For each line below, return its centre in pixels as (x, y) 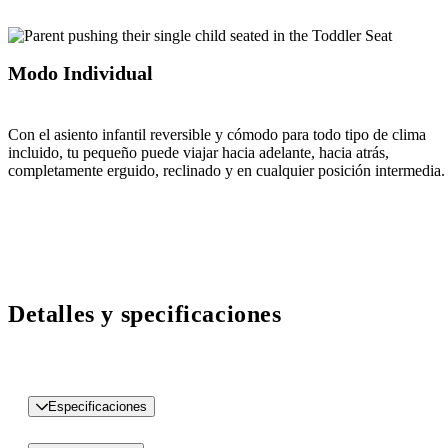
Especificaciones (97, 406)
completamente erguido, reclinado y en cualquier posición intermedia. (226, 170)
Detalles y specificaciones (145, 313)
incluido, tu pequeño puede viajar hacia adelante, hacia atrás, (198, 152)
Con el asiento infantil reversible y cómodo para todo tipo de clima (217, 134)
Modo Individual (80, 73)
